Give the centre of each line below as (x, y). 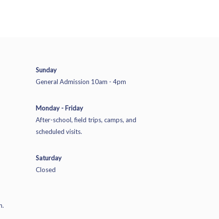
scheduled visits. (59, 131)
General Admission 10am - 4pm (81, 82)
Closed (45, 170)
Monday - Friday (59, 108)
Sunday (46, 70)
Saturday (48, 158)
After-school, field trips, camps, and (86, 120)
